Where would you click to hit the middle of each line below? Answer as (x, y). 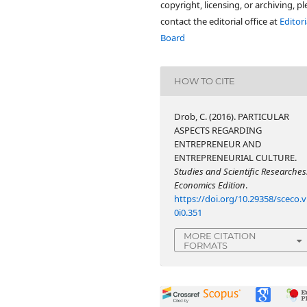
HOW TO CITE (205, 81)
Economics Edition (210, 185)
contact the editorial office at (220, 21)
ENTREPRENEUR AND (218, 144)
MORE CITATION (220, 235)
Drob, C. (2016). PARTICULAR (232, 116)
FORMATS (206, 245)
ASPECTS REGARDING (218, 130)
